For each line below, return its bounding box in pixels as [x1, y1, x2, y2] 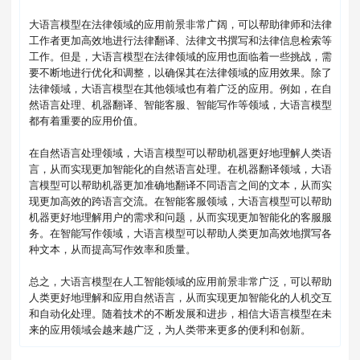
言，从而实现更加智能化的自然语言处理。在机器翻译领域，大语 [28, 162, 332, 175]
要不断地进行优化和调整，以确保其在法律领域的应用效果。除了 [28, 66, 332, 79]
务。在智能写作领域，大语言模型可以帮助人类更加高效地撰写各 [28, 227, 332, 239]
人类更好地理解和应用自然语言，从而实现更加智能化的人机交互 [28, 291, 332, 304]
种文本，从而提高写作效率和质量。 [28, 243, 196, 256]
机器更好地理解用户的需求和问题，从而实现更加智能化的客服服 [28, 211, 332, 223]
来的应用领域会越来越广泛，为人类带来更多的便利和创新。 [28, 323, 311, 336]
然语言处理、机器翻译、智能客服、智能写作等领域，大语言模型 [28, 98, 332, 111]
